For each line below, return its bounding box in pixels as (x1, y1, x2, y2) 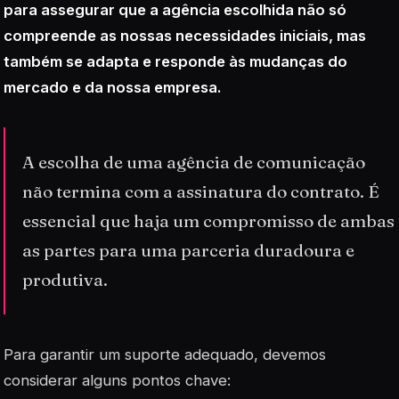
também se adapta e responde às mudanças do (4, 52, 347, 70)
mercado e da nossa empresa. (4, 77, 222, 96)
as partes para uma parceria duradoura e (22, 239, 355, 261)
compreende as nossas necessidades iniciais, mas (4, 26, 366, 45)
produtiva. (22, 268, 109, 290)
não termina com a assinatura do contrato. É (22, 180, 380, 202)
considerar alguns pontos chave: (4, 371, 231, 390)
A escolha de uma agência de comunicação (22, 151, 366, 173)
